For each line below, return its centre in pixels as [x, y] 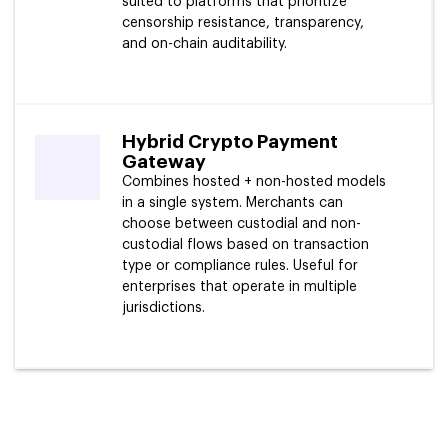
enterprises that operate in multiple [239, 287]
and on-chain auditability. [204, 44]
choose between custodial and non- [241, 224]
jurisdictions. [163, 308]
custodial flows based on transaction [245, 245]
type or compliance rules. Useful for [240, 266]
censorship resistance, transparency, [243, 23]
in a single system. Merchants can [232, 203]
